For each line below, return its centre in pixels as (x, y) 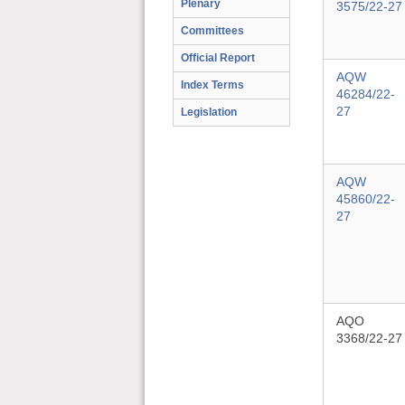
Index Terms (212, 85)
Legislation (209, 112)
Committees (212, 31)
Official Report (218, 58)
